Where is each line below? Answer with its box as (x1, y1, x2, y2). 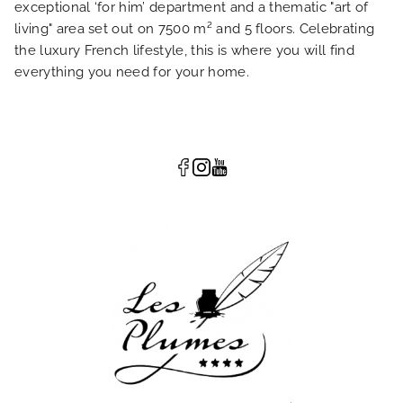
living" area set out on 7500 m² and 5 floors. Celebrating (14, 21, 375, 37)
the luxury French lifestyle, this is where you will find (14, 42, 354, 58)
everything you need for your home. (14, 64, 249, 80)
